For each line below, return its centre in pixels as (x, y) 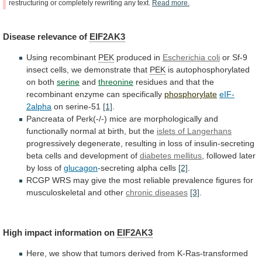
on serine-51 (77, 106)
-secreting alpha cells (138, 168)
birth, (117, 131)
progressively (51, 143)
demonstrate (108, 69)
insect (37, 69)
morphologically (173, 118)
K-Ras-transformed (213, 254)
